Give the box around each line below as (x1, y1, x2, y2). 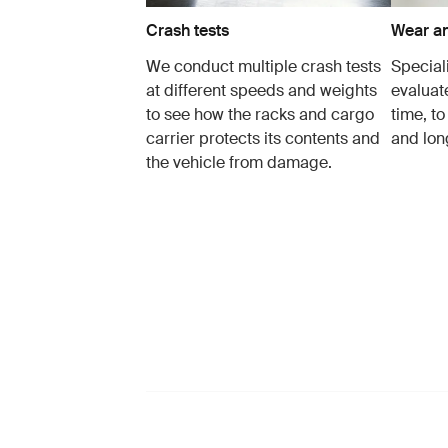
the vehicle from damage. (145, 152, 332, 174)
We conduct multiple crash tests (145, 56, 381, 78)
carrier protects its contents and (145, 128, 380, 150)
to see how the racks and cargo (145, 104, 374, 126)
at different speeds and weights (145, 80, 377, 102)
